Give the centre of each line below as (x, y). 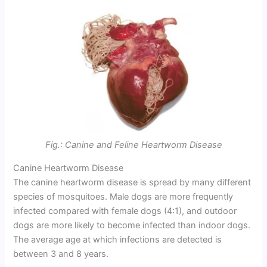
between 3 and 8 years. (61, 254)
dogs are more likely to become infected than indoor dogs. (132, 225)
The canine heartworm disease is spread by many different (132, 182)
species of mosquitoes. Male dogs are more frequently (123, 196)
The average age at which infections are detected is (118, 239)
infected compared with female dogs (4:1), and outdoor (125, 211)
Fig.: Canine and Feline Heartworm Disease (133, 145)
